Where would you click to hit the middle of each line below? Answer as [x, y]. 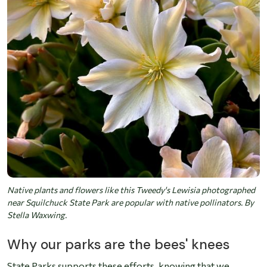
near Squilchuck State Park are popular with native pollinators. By [131, 203]
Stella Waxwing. [37, 215]
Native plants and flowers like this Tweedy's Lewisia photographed [131, 190]
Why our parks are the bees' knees [118, 245]
